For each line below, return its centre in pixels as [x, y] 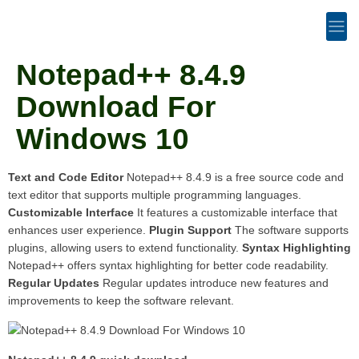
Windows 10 [103, 139]
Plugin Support [190, 230]
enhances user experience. [79, 230]
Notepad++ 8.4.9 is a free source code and [234, 177]
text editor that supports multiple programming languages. [155, 195]
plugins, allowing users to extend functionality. [125, 248]
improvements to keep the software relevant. [121, 301]
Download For [116, 107]
